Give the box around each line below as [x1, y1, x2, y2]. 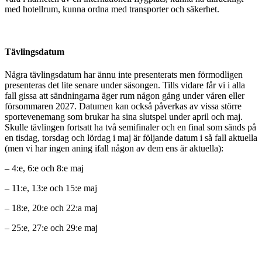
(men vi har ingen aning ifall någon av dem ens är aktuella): [5, 143, 223, 154]
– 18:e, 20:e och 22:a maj [5, 203, 98, 213]
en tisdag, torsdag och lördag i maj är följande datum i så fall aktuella [5, 133, 257, 143]
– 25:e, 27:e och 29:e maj [5, 223, 98, 233]
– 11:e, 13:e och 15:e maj [5, 183, 97, 194]
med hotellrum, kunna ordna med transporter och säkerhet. [5, 4, 219, 14]
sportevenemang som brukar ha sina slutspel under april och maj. [5, 112, 243, 122]
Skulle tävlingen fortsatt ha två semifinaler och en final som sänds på [5, 122, 256, 133]
